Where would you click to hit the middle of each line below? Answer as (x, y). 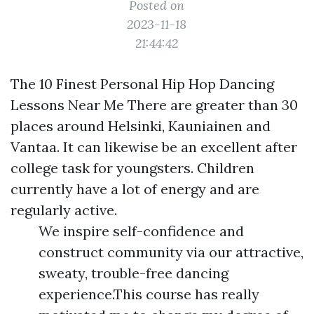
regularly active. (64, 210)
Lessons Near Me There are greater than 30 (154, 105)
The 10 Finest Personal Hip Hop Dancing (142, 84)
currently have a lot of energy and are (135, 189)
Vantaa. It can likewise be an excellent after (154, 147)
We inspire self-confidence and (141, 231)
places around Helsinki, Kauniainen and (141, 126)
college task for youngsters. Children (132, 168)
